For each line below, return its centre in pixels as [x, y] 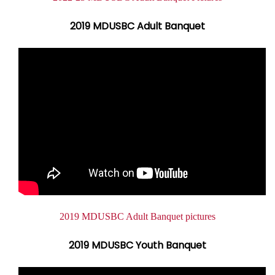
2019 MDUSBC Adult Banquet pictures [137, 216]
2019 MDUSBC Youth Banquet [137, 245]
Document [44, 216]
